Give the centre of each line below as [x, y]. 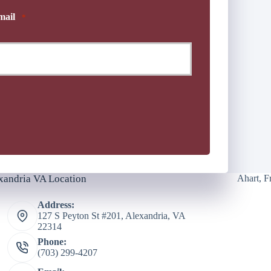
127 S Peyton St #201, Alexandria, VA [111, 216]
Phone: [52, 242]
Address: [56, 205]
